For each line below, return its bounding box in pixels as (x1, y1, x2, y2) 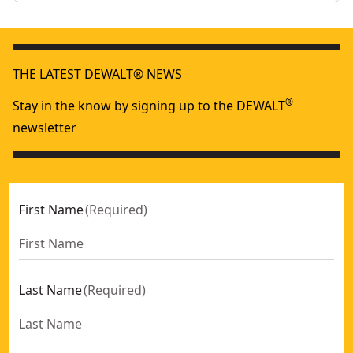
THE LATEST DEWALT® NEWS (13, 65, 182, 83)
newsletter (13, 119, 76, 136)
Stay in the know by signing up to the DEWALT (13, 97, 285, 114)
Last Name (19, 281, 82, 299)
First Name (19, 201, 84, 218)
